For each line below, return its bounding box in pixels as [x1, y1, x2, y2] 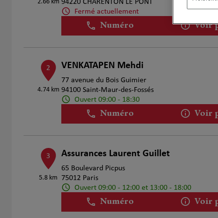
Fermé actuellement [74, 7, 139, 16]
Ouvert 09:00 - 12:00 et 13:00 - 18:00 [74, 183, 191, 192]
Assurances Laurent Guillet [61, 149, 170, 159]
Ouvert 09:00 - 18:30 [74, 95, 140, 104]
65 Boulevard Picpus [61, 164, 125, 172]
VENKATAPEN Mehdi [61, 61, 144, 71]
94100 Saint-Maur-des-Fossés [61, 86, 154, 94]
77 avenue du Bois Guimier [61, 76, 146, 84]
